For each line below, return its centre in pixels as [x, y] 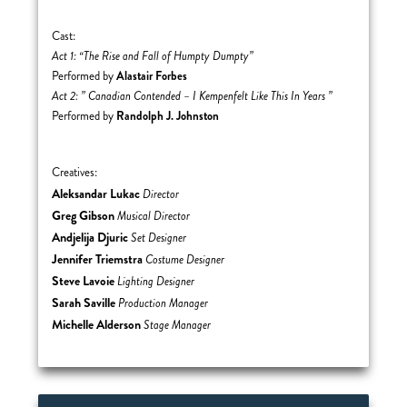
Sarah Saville [85, 303]
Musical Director [154, 216]
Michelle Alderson [97, 324]
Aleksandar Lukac [98, 194]
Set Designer [159, 238]
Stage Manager [176, 325]
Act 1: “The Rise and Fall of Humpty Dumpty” [156, 56]
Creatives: [75, 173]
